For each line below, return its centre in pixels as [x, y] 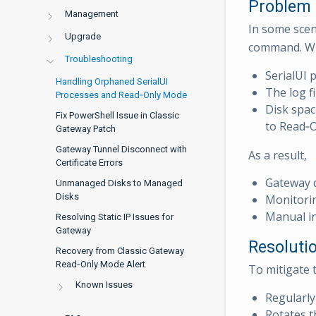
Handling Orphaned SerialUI [112, 81]
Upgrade [83, 36]
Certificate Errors [89, 163]
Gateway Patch [86, 129]
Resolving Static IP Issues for [115, 217]
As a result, [278, 155]
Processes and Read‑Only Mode [121, 95]
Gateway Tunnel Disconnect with [121, 149]
